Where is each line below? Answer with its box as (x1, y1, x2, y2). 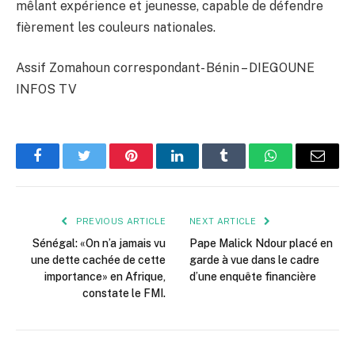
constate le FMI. (82, 287, 166, 300)
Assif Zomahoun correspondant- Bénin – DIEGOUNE (16, 60, 315, 76)
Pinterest (129, 160, 180, 175)
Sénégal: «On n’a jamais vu (32, 237, 166, 250)
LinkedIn (176, 160, 229, 175)
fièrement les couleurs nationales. (16, 19, 216, 35)
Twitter (82, 160, 124, 175)
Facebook (36, 160, 92, 175)
